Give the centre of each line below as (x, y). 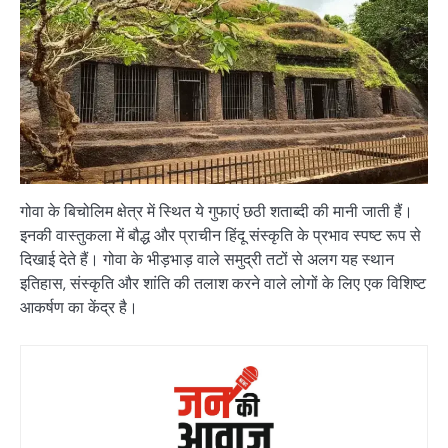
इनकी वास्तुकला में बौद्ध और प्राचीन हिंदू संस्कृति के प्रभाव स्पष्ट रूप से (220, 236)
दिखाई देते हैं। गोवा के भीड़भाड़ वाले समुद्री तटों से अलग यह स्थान (207, 260)
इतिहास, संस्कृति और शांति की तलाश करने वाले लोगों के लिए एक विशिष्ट (223, 284)
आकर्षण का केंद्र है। (79, 308)
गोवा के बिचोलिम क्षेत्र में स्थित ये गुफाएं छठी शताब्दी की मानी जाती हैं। (216, 212)
